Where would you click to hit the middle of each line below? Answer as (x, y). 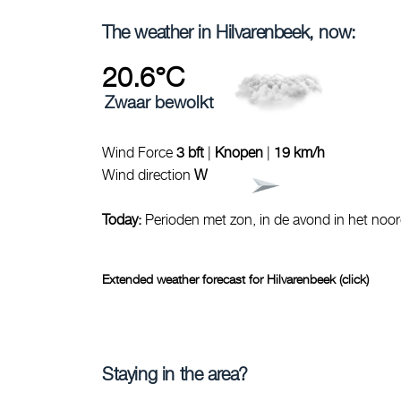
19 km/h (299, 152)
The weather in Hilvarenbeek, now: (229, 32)
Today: (124, 219)
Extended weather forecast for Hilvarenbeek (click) (235, 279)
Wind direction (148, 175)
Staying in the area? (175, 374)
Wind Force (139, 152)
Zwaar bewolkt (159, 102)
